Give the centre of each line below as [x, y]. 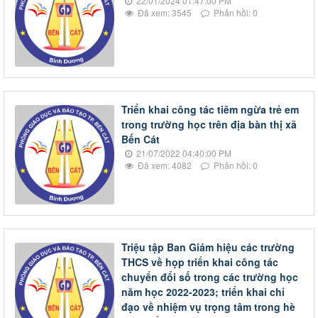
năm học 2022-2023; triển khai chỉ [203, 292]
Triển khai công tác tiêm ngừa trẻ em [210, 109]
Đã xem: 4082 [164, 165]
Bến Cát [141, 139]
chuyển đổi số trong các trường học [210, 277]
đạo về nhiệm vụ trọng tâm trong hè [208, 307]
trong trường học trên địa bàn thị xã [209, 124]
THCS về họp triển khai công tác [200, 262]
